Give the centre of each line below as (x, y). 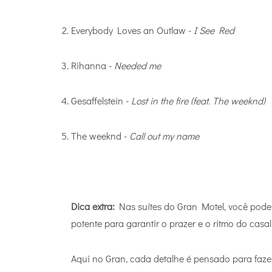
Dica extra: (93, 206)
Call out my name (164, 135)
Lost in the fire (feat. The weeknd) (198, 100)
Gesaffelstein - (101, 100)
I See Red (214, 30)
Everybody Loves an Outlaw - (132, 30)
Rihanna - (93, 65)
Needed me (138, 65)
